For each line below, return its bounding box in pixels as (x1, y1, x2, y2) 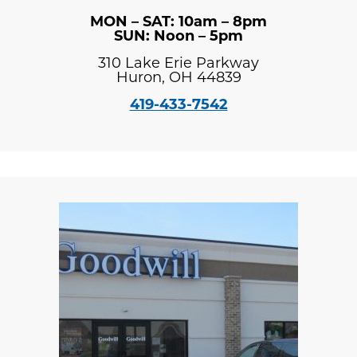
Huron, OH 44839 (116, 70, 241, 86)
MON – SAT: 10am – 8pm (90, 14, 267, 30)
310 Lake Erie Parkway (98, 56, 259, 72)
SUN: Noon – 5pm (114, 29, 243, 45)
